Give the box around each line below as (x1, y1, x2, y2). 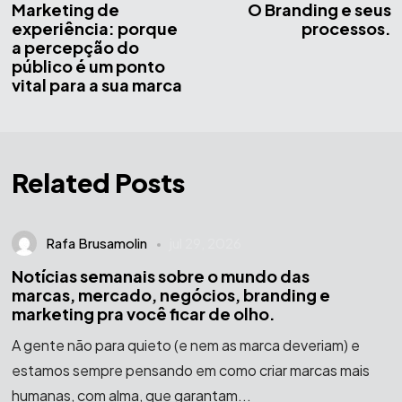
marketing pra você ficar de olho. (11, 303, 275, 325)
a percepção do (11, 37, 139, 58)
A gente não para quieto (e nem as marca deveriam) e (11, 336, 360, 355)
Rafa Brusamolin (46, 234, 148, 252)
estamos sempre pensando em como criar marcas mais (11, 361, 370, 380)
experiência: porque (11, 18, 178, 39)
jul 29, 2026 (170, 234, 242, 252)
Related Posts (11, 166, 185, 199)
